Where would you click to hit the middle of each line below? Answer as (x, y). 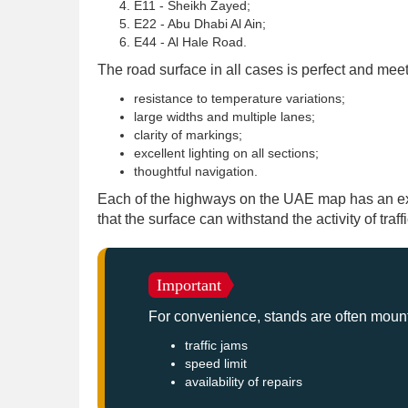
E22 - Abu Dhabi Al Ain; (200, 24)
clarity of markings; (188, 135)
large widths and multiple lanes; (224, 117)
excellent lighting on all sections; (226, 153)
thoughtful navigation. (196, 171)
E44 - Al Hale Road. (190, 42)
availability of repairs (244, 382)
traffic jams (216, 345)
